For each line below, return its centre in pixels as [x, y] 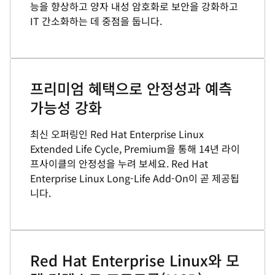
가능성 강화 [66, 107]
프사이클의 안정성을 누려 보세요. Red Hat [119, 163]
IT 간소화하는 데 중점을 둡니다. [96, 21]
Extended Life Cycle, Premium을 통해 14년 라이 [135, 149]
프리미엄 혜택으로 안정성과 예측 [131, 88]
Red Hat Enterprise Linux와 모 [135, 260]
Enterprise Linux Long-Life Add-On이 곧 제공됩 [135, 178]
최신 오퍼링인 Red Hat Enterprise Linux [117, 134]
